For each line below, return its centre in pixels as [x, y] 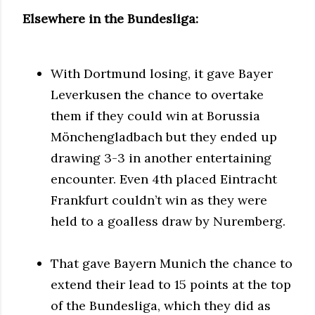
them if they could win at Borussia [155, 115]
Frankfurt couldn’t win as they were [159, 200]
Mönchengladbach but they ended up [164, 136]
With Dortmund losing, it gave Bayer [162, 73]
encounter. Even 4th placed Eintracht [164, 179]
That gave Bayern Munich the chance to [172, 263]
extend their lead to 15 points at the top [171, 284]
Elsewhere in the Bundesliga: [110, 18]
